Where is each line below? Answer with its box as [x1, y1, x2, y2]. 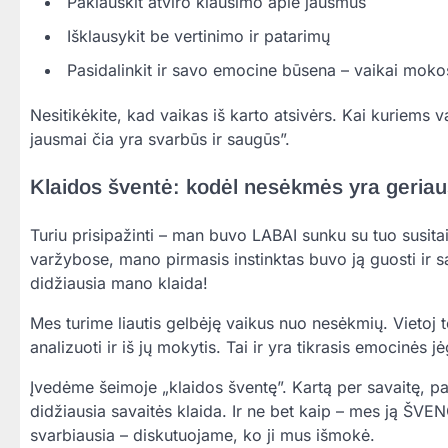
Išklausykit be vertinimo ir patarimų [67, 25, 330, 46]
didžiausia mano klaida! [30, 273, 208, 294]
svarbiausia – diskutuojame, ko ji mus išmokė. [30, 425, 375, 446]
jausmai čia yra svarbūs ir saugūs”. [30, 128, 290, 149]
